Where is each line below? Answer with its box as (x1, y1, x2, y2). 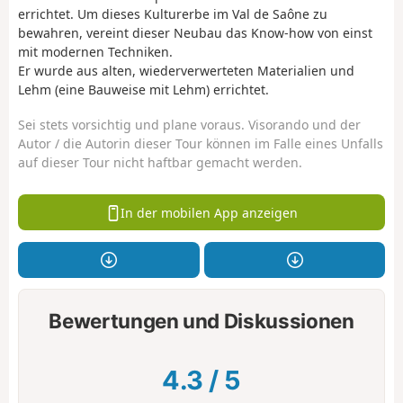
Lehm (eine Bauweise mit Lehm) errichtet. (18, 81, 269, 99)
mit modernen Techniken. (18, 43, 173, 61)
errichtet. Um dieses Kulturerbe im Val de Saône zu (18, 5, 327, 23)
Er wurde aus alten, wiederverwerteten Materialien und (18, 62, 354, 80)
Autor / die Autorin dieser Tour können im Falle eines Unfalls (18, 134, 383, 152)
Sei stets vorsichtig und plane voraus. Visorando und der (18, 115, 361, 133)
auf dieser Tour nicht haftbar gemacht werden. (18, 153, 302, 171)
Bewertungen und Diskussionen (49, 308, 354, 333)
